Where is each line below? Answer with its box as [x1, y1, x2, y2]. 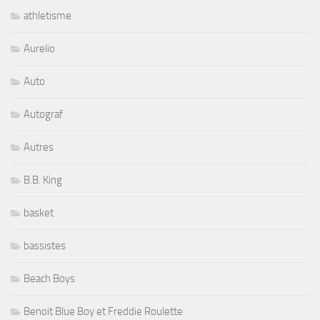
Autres [24, 140, 54, 154]
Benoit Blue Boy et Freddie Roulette [24, 304, 183, 318]
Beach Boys [24, 271, 75, 285]
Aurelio [24, 41, 55, 55]
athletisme [24, 9, 71, 22]
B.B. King [24, 173, 62, 186]
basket [24, 206, 54, 219]
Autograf [24, 107, 63, 121]
